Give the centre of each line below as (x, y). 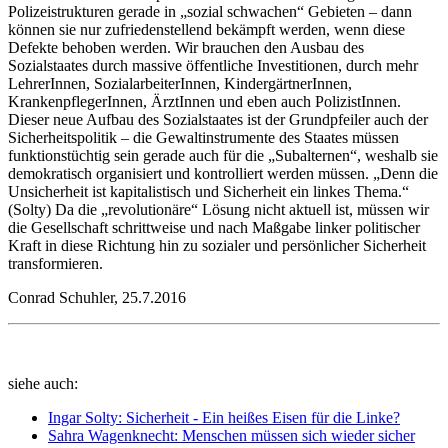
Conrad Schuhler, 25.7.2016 (97, 298)
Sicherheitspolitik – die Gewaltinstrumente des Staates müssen (203, 138)
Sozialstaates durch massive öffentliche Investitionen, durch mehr (213, 66)
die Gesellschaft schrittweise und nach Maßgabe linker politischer (214, 228)
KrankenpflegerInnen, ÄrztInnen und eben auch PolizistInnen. (204, 102)
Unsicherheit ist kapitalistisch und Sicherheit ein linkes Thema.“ (208, 192)
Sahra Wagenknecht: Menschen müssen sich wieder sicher (231, 436)
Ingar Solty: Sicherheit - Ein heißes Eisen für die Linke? (224, 418)
